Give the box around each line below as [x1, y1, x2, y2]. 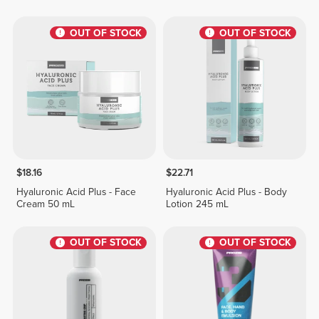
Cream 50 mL [16, 197, 75, 210]
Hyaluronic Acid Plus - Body [166, 185, 288, 198]
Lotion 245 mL [166, 197, 229, 210]
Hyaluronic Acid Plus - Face [16, 185, 136, 198]
